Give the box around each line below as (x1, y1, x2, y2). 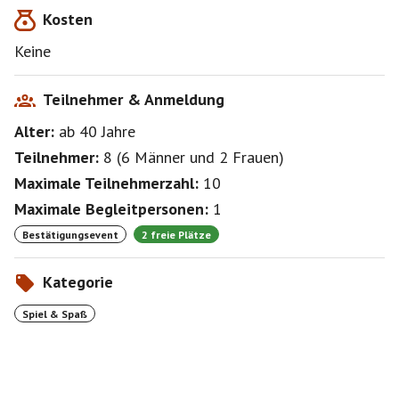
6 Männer (121, 147, 185, 167)
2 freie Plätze (142, 227, 211, 241)
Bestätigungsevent (22, 227, 118, 241)
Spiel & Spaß (22, 306, 87, 321)
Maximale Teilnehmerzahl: (14, 173, 199, 193)
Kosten (43, 9, 93, 29)
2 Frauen (219, 147, 279, 167)
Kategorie (43, 272, 113, 292)
